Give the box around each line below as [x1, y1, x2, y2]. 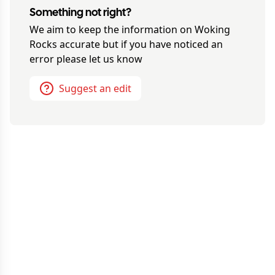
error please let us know [29, 52, 142, 66]
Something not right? [29, 8, 131, 18]
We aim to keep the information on [29, 23, 195, 36]
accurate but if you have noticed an [57, 37, 223, 51]
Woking [195, 23, 230, 36]
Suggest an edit [59, 82, 131, 95]
